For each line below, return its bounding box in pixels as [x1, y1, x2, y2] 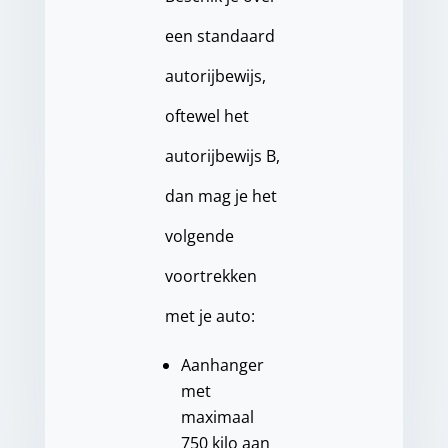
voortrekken [164, 265, 257, 288]
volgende [164, 225, 234, 248]
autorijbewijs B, [164, 145, 280, 168]
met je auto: [164, 305, 255, 328]
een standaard [164, 25, 275, 48]
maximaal [180, 406, 254, 429]
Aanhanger [180, 354, 264, 377]
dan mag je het [164, 185, 277, 208]
